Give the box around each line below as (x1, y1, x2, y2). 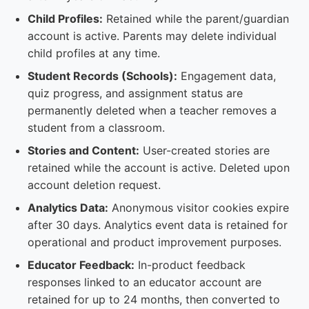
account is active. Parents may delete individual (28, 29, 277, 43)
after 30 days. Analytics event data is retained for (28, 218, 288, 232)
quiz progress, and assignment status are (28, 86, 243, 100)
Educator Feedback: (28, 258, 134, 272)
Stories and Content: (28, 143, 139, 157)
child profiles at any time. (28, 46, 160, 60)
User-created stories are (139, 143, 270, 157)
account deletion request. (28, 178, 161, 192)
